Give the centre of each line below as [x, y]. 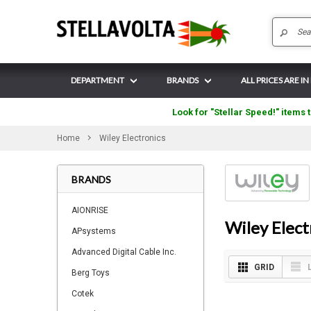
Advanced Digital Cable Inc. [124, 252]
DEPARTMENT [98, 80]
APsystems [94, 231]
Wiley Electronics [132, 138]
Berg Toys [91, 273]
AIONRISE [90, 210]
